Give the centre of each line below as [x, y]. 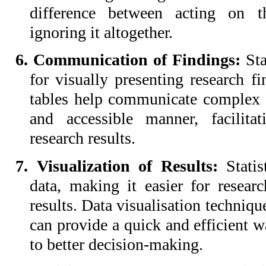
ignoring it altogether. [101, 32]
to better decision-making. [116, 244]
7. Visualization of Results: [121, 166]
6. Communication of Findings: [131, 60]
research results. [83, 138]
